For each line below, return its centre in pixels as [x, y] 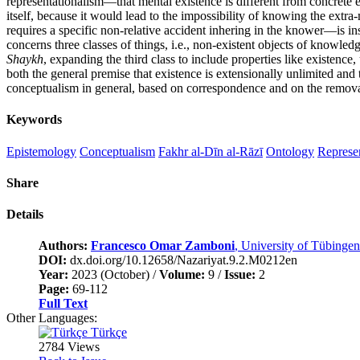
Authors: [65, 246]
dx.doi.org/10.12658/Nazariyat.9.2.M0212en [184, 260]
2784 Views [69, 347]
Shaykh [25, 59]
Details [25, 215]
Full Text [63, 304]
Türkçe [107, 333]
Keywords [34, 120]
